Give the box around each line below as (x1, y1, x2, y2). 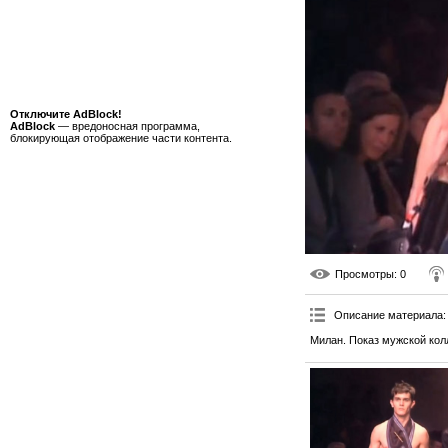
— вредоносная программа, (55, 120, 200, 132)
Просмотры (335, 267, 394, 280)
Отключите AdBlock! (10, 108, 122, 120)
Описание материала (334, 308, 443, 321)
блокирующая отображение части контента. (10, 132, 232, 144)
